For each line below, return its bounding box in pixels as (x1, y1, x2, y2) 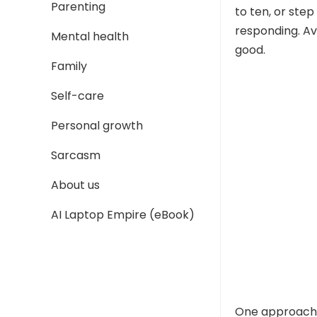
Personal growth (51, 117, 143, 134)
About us (51, 177, 100, 193)
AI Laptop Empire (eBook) (51, 207, 195, 223)
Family (51, 58, 87, 74)
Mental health (51, 28, 129, 45)
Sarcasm (51, 147, 100, 163)
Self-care (51, 88, 104, 104)
